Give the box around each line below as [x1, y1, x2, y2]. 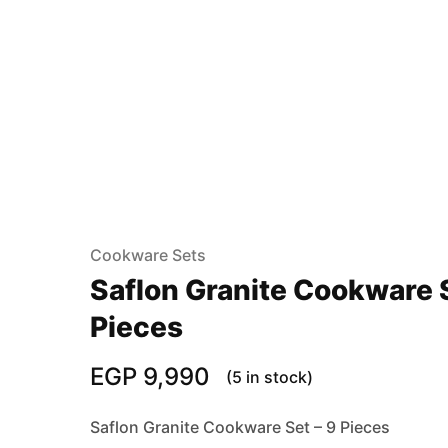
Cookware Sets [90, 244, 206, 265]
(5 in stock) [226, 366, 313, 387]
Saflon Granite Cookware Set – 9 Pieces [90, 416, 390, 437]
